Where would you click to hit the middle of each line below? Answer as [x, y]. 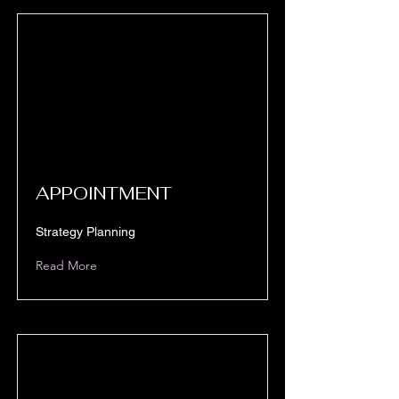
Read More [66, 265]
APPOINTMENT [104, 193]
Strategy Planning [85, 232]
